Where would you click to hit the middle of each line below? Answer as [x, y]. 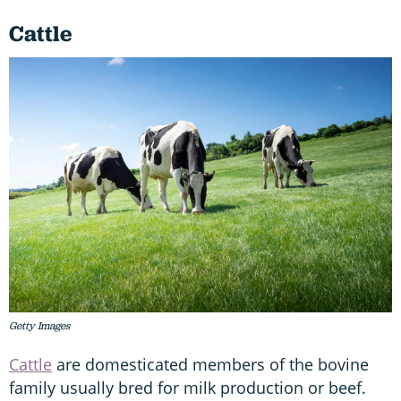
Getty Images [39, 326]
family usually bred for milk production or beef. [188, 388]
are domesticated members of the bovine [210, 365]
